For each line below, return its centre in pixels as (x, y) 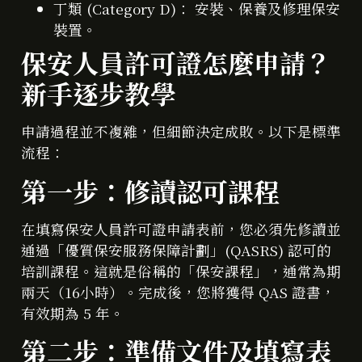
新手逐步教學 (99, 93)
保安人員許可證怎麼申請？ (176, 63)
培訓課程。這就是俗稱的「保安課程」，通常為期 (181, 271)
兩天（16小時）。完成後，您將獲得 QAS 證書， (178, 292)
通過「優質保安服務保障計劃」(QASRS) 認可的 (176, 250)
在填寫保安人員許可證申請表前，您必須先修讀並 (181, 229)
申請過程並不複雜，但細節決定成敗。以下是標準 (181, 132)
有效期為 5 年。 (73, 313)
